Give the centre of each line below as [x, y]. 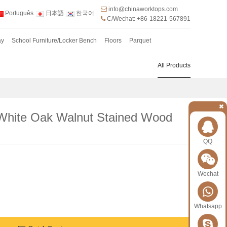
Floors [113, 40]
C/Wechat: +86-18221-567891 [149, 19]
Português [18, 13]
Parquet [140, 40]
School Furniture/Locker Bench [54, 40]
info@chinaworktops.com [143, 9]
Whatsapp [208, 206]
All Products [174, 65]
